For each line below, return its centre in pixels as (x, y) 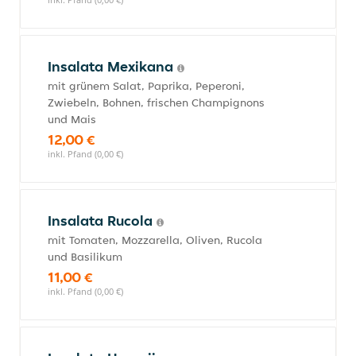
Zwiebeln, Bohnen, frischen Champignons (156, 103)
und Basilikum (85, 257)
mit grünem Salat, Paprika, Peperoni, (146, 86)
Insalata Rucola (102, 221)
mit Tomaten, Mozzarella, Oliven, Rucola (155, 240)
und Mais (72, 119)
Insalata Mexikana (112, 66)
